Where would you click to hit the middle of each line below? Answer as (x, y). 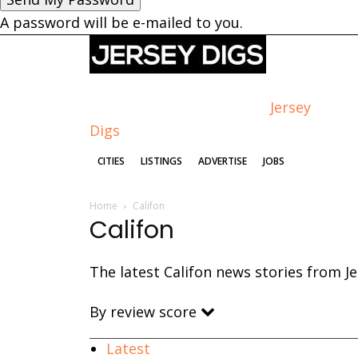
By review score (145, 312)
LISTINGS (161, 161)
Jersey (290, 107)
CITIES (111, 161)
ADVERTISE (223, 161)
